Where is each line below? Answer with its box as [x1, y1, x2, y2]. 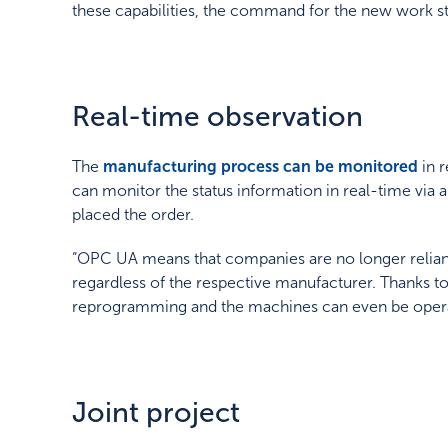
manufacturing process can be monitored [103, 157, 418, 177]
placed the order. [72, 205, 194, 225]
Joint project [72, 396, 240, 430]
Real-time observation [72, 100, 363, 134]
